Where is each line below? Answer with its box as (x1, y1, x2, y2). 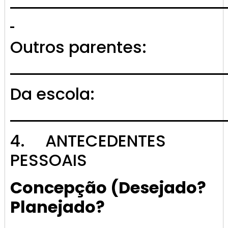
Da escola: (10, 82, 95, 106)
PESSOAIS (10, 149, 87, 172)
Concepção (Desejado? (10, 176, 206, 199)
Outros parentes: (10, 36, 147, 59)
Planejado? (10, 195, 105, 219)
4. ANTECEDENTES (10, 129, 166, 153)
